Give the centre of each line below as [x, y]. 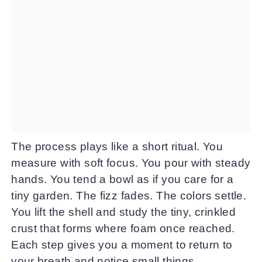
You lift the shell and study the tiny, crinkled [124, 212]
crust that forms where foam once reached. [123, 228]
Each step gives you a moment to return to [122, 244]
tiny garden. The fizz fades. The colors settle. [129, 195]
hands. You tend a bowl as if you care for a [123, 179]
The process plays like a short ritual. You [117, 146]
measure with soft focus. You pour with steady [131, 163]
